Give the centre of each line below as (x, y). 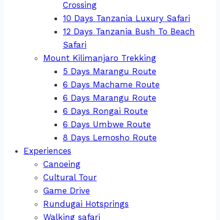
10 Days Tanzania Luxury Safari (126, 18)
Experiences (47, 151)
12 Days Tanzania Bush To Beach (129, 32)
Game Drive (67, 191)
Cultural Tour (70, 178)
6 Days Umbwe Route (107, 124)
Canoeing (62, 164)
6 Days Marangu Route (110, 98)
